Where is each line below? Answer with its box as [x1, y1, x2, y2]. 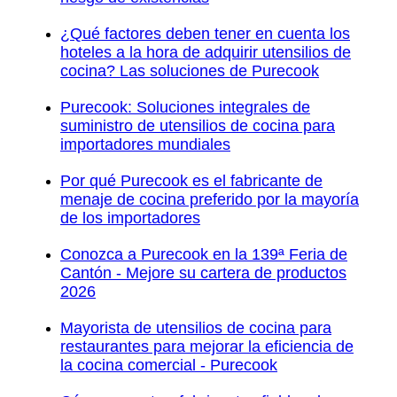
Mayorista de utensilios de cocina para [60, 318, 331, 337]
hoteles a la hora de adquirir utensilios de [60, 43, 351, 61]
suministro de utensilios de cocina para [60, 116, 335, 135]
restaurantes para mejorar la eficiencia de [60, 337, 354, 355]
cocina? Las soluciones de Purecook [60, 61, 319, 80]
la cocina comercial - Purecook [60, 355, 277, 374]
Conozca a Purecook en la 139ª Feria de [60, 245, 347, 263]
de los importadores [60, 208, 200, 227]
